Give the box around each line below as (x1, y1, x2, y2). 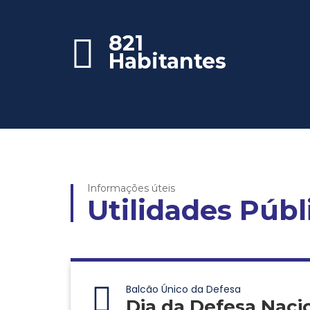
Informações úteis (87, 182, 175, 195)
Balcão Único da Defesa (126, 282, 241, 297)
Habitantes (109, 48, 226, 75)
